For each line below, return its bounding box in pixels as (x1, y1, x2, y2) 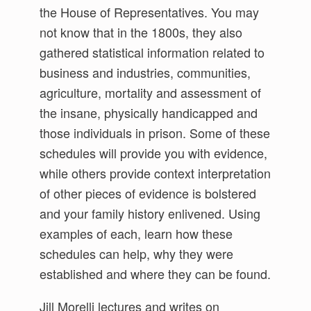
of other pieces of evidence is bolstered (40, 184, 257, 203)
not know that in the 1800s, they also (40, 23, 243, 42)
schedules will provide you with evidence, (40, 144, 268, 162)
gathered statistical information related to (40, 43, 265, 62)
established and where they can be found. (40, 264, 271, 283)
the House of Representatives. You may (40, 3, 260, 22)
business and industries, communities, (40, 63, 251, 82)
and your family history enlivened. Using (40, 204, 261, 223)
